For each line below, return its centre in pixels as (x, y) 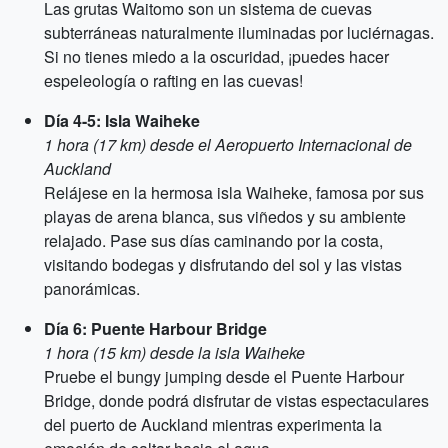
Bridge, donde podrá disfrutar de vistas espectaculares (236, 400)
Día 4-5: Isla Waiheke (122, 120)
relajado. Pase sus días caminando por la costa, (213, 240)
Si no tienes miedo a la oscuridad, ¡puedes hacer (216, 56)
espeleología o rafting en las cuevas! (173, 80)
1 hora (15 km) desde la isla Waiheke (174, 352)
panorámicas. (92, 288)
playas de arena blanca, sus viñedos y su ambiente (225, 216)
